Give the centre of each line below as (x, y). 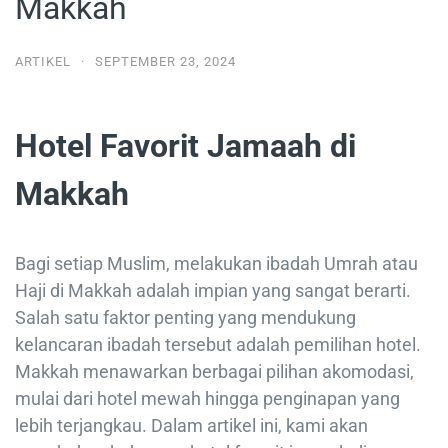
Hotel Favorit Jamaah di (185, 145)
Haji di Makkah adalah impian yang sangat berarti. (213, 290)
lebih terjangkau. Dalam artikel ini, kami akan (191, 425)
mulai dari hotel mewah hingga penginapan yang (207, 398)
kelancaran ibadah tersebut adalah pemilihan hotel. (218, 344)
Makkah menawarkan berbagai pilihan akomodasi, (214, 371)
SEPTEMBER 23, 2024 (165, 61)
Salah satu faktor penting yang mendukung (185, 317)
